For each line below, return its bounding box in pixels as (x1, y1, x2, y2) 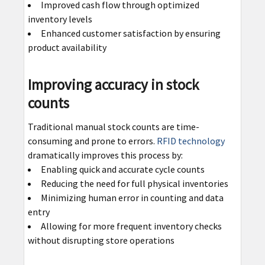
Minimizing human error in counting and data (40, 191, 224, 203)
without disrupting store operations (27, 234, 174, 246)
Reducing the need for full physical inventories (40, 177, 228, 189)
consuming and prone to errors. (27, 134, 157, 147)
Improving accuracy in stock (27, 75, 199, 94)
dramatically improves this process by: (27, 148, 183, 161)
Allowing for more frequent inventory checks (40, 219, 222, 232)
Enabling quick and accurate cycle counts (40, 163, 205, 175)
